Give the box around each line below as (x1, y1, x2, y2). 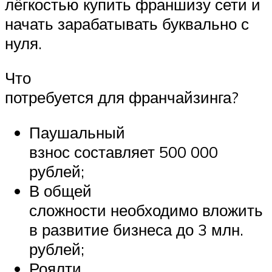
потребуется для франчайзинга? (5, 87, 239, 107)
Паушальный (29, 122, 125, 142)
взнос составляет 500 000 (29, 141, 218, 161)
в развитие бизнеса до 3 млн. (29, 219, 243, 239)
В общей (29, 180, 92, 200)
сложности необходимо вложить (29, 200, 263, 220)
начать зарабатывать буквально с (5, 13, 249, 33)
